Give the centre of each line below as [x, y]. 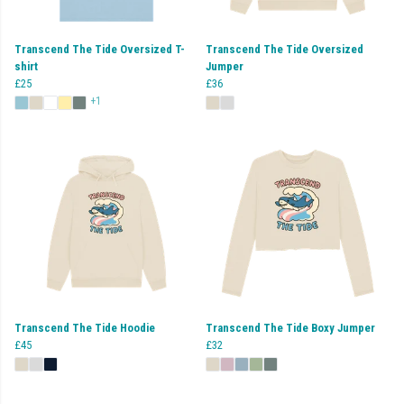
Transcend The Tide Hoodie [85, 327]
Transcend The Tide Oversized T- [100, 49]
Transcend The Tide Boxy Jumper [290, 327]
